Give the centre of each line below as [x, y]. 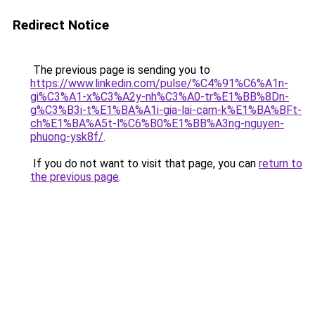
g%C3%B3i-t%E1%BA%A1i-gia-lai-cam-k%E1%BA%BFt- [166, 110]
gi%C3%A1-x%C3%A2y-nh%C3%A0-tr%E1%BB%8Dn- [160, 97]
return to [281, 163]
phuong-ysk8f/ [67, 137]
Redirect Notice [61, 25]
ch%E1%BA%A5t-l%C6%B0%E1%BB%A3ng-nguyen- [157, 123]
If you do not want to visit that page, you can [144, 163]
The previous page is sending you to [120, 70]
